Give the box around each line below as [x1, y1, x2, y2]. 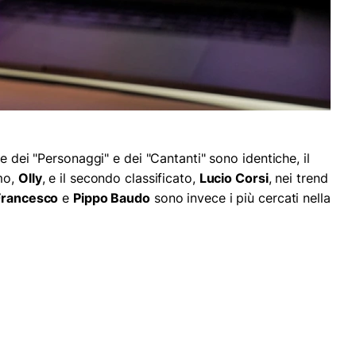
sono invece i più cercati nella [149, 189, 331, 206]
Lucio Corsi [199, 169, 269, 186]
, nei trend [268, 169, 328, 186]
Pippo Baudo [73, 189, 150, 206]
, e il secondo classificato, [41, 169, 199, 186]
